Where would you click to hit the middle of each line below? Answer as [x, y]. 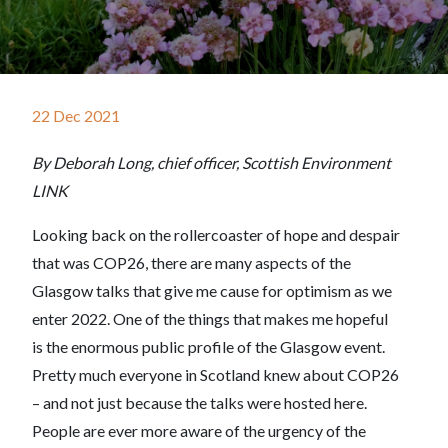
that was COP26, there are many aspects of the [191, 262]
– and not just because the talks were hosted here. [199, 402]
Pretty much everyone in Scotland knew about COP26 [215, 374]
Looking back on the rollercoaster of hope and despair [216, 234]
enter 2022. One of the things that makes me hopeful [210, 318]
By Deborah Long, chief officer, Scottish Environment [211, 162]
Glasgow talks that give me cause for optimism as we [212, 290]
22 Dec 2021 [76, 115]
